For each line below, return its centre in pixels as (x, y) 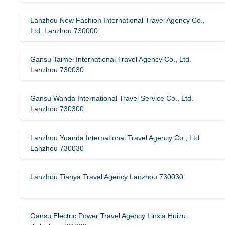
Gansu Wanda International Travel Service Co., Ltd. (112, 98)
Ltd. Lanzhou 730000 (64, 31)
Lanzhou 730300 (57, 109)
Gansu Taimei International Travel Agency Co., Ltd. (111, 59)
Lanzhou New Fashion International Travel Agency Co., (118, 20)
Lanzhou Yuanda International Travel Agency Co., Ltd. (116, 138)
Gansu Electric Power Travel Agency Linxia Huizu (108, 216)
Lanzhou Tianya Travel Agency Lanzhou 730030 (107, 177)
